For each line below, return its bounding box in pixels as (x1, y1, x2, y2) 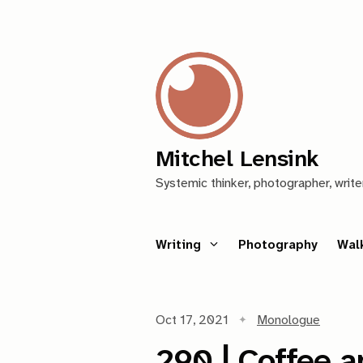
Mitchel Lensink (155, 148, 319, 172)
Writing (155, 238, 205, 252)
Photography (237, 238, 318, 252)
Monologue (257, 314, 320, 327)
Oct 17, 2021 (156, 314, 228, 327)
